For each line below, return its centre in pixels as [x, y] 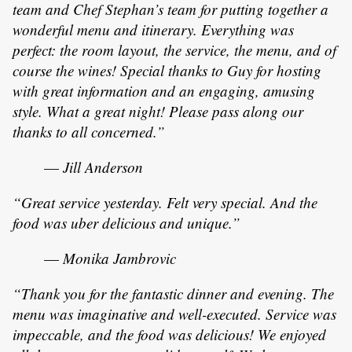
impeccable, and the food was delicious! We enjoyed [169, 334]
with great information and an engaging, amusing [164, 91]
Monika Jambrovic [119, 258]
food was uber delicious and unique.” [126, 223]
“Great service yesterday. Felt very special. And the [165, 202]
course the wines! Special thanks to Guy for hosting [167, 70]
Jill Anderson [103, 167]
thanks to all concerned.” [89, 132]
